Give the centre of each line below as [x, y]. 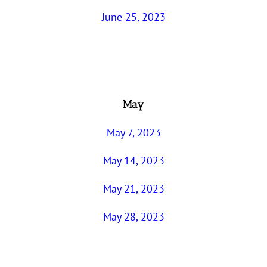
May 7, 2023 [133, 132]
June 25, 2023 [133, 17]
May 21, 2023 [133, 188]
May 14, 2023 [133, 160]
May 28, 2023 [133, 216]
